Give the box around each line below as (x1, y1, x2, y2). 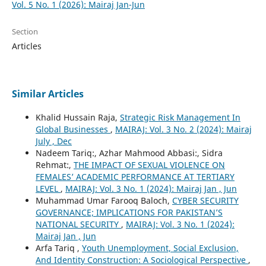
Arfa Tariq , (35, 242, 82, 254)
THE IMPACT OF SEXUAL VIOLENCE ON (73, 159, 225, 171)
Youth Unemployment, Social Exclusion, (81, 242, 239, 254)
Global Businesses (35, 123, 110, 135)
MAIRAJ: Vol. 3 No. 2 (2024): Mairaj (115, 123, 252, 135)
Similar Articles (11, 87, 84, 101)
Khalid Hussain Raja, (35, 112, 120, 123)
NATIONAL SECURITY (35, 218, 121, 230)
